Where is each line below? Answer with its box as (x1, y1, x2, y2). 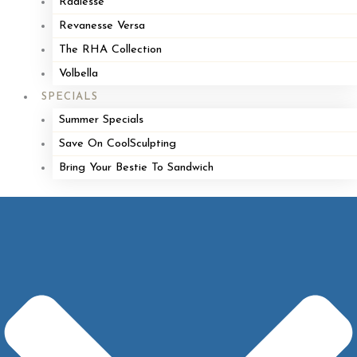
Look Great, (32, 285, 191, 315)
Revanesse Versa (58, 19, 145, 32)
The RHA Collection (58, 43, 162, 56)
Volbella (58, 67, 98, 80)
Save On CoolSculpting (58, 137, 176, 150)
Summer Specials (58, 113, 143, 126)
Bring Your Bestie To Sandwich (58, 161, 214, 174)
